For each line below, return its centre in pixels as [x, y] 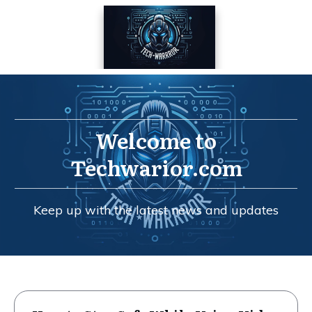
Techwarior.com [156, 167]
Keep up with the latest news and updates [156, 210]
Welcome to [156, 140]
